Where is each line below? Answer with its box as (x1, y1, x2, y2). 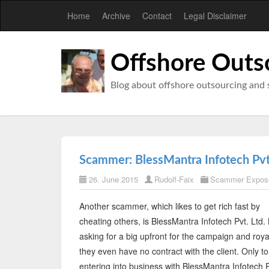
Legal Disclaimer (184, 10, 247, 22)
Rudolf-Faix (154, 174, 194, 185)
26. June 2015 (89, 174, 138, 185)
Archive (102, 10, 130, 22)
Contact (142, 10, 172, 22)
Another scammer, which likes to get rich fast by (79, 200, 260, 212)
